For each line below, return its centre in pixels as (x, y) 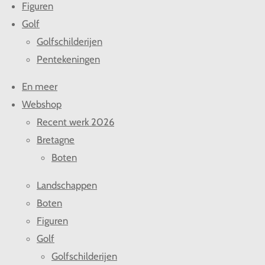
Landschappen (67, 185)
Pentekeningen (68, 59)
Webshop (42, 104)
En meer (40, 87)
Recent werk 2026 (75, 122)
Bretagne (56, 140)
